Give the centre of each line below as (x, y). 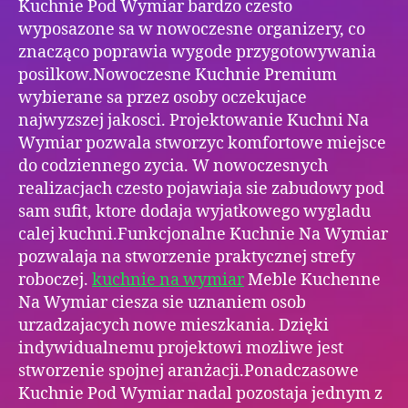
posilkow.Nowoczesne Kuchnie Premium (178, 76)
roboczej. (55, 280)
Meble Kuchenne (312, 280)
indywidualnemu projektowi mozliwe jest (181, 349)
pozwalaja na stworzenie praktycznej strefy (187, 258)
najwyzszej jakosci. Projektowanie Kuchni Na (194, 121)
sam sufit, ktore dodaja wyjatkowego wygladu (194, 212)
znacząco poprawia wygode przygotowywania (197, 53)
